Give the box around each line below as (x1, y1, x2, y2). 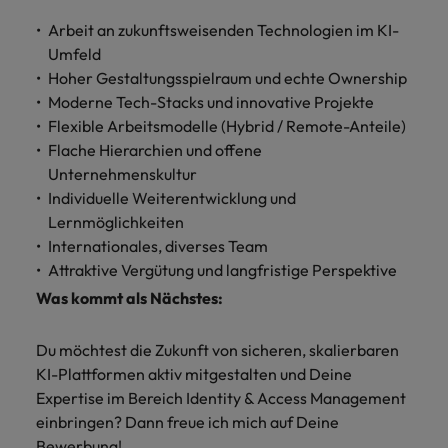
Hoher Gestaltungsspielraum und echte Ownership (48, 68, 407, 88)
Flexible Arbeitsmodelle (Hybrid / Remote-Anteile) (48, 116, 406, 136)
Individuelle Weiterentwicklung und (48, 188, 296, 208)
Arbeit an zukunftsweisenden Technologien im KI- (48, 20, 399, 40)
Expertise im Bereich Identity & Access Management (36, 388, 406, 408)
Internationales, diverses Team (48, 236, 268, 256)
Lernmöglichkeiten (48, 212, 184, 232)
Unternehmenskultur (48, 164, 197, 184)
